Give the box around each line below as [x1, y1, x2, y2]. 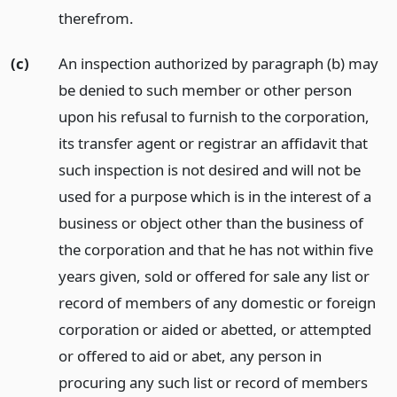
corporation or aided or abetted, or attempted [58, 319, 371, 340]
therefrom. [58, 8, 134, 29]
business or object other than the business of [58, 213, 363, 234]
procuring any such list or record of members [58, 372, 368, 393]
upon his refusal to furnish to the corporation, [58, 106, 370, 128]
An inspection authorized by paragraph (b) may [58, 53, 378, 74]
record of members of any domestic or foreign [58, 292, 376, 314]
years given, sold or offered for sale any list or [58, 266, 370, 287]
